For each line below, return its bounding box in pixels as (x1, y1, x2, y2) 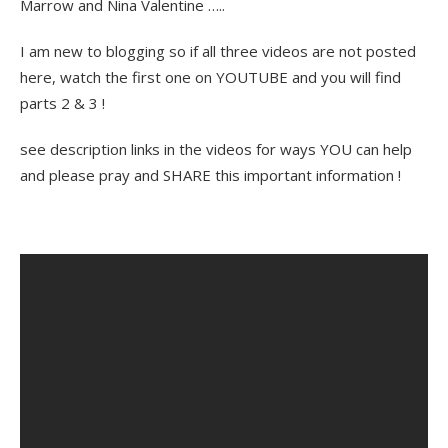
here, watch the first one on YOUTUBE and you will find (20, 66, 401, 87)
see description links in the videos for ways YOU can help (20, 138, 412, 159)
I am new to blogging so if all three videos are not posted (20, 40, 416, 61)
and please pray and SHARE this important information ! (20, 164, 401, 185)
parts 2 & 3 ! (20, 92, 105, 113)
